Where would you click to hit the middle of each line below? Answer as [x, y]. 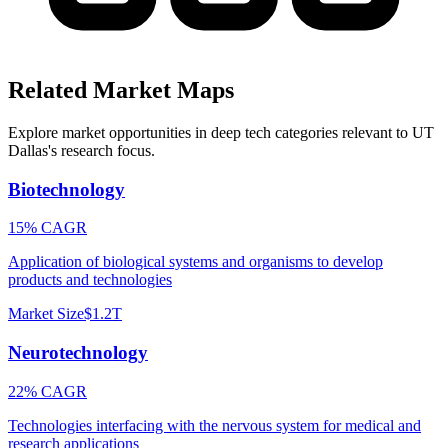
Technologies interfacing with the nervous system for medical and [214, 425]
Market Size [46, 314]
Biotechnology [66, 189]
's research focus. [101, 151]
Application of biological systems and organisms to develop [195, 262]
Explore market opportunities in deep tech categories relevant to [210, 133]
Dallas [28, 151]
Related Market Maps [121, 90]
